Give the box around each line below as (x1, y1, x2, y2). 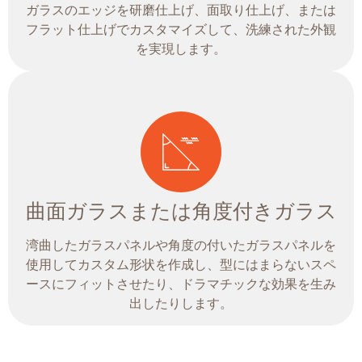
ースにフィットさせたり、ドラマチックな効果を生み (26, 277, 336, 292)
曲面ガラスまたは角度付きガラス (25, 200, 337, 223)
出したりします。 (129, 297, 233, 311)
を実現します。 (136, 42, 226, 57)
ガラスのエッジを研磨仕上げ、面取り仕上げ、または (26, 3, 336, 18)
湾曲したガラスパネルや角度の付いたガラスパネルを (26, 238, 336, 253)
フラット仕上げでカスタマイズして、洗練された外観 (26, 23, 336, 37)
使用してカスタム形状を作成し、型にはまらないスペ (26, 258, 336, 272)
